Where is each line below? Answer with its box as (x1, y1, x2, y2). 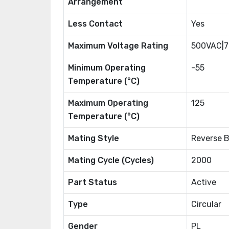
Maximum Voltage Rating (68, 41, 168, 51)
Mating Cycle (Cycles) (68, 155, 154, 165)
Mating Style (68, 133, 119, 143)
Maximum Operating (68, 98, 148, 108)
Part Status (68, 177, 117, 187)
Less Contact (68, 19, 123, 29)
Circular (191, 199, 221, 209)
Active (191, 177, 216, 187)
